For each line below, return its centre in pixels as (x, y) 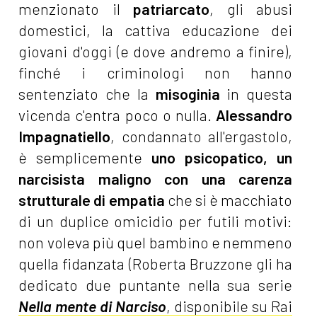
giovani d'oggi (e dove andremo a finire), (156, 51)
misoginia (184, 93)
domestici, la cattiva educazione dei (156, 30)
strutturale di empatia (92, 200)
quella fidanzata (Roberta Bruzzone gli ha (156, 263)
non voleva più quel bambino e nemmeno (156, 242)
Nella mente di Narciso (93, 306)
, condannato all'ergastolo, (202, 136)
